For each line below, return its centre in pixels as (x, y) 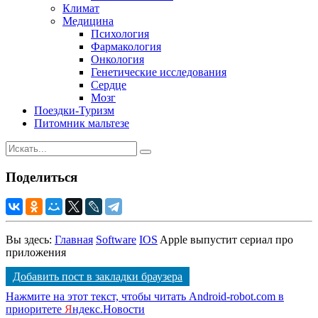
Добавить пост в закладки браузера (98, 277)
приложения (36, 253)
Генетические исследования (159, 72)
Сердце (109, 84)
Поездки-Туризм (74, 110)
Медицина (88, 21)
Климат (81, 8)
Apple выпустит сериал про (226, 240)
